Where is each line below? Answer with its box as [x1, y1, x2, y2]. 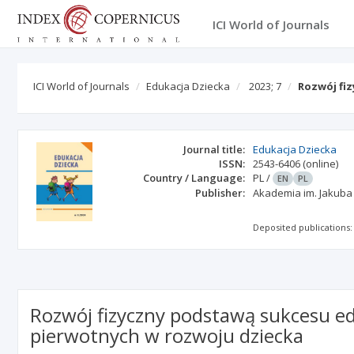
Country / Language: [143, 171, 246, 185]
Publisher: [195, 186, 246, 200]
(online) [303, 156, 339, 171]
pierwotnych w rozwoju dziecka [30, 322, 303, 348]
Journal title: [183, 142, 246, 156]
